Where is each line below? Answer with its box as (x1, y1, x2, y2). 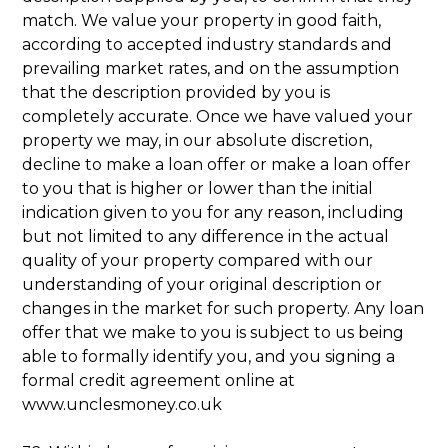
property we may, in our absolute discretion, (22, 130, 373, 150)
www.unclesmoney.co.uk (22, 394, 223, 414)
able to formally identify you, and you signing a (22, 346, 396, 366)
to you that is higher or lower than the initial (22, 178, 374, 198)
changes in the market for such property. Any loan (22, 298, 425, 318)
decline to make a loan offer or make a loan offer (22, 154, 412, 174)
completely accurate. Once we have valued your (22, 106, 414, 126)
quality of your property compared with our (22, 250, 374, 270)
